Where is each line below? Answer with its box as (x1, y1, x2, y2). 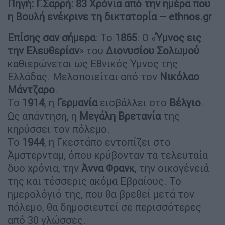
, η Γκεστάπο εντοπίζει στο (44, 136, 171, 149)
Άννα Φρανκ (81, 162, 135, 175)
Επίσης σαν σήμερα (8, 31, 95, 44)
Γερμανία (57, 96, 100, 109)
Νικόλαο (160, 70, 199, 83)
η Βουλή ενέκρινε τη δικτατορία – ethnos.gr (8, 10, 212, 23)
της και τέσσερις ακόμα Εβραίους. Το (8, 175, 181, 188)
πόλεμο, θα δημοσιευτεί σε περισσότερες (8, 201, 201, 214)
